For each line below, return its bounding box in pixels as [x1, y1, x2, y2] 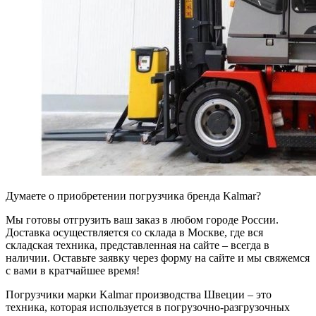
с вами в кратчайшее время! [6, 265, 140, 277]
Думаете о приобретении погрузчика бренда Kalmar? [6, 190, 261, 202]
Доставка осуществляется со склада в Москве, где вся [6, 226, 263, 239]
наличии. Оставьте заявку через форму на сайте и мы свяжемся [6, 252, 310, 265]
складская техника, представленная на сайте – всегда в [6, 239, 269, 252]
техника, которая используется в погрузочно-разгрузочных [6, 301, 290, 314]
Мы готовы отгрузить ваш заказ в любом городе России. [6, 214, 279, 226]
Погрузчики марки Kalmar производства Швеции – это [6, 288, 272, 301]
